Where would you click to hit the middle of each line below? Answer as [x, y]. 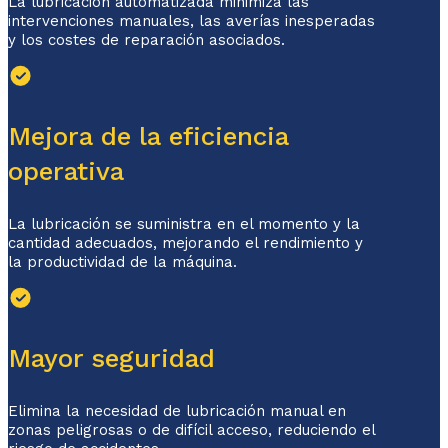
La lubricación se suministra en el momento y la [184, 224]
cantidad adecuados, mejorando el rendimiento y [185, 243]
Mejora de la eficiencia [148, 136]
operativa [66, 171]
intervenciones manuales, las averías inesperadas [191, 21]
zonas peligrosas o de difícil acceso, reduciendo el [191, 430]
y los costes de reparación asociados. [146, 40]
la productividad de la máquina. [122, 262]
